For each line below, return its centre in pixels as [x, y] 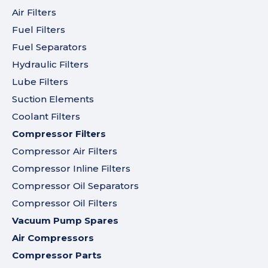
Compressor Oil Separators [75, 185]
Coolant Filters [46, 116]
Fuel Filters [39, 29]
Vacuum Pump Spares [65, 220]
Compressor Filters [59, 133]
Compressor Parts [57, 255]
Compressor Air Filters [65, 151]
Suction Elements [53, 99]
